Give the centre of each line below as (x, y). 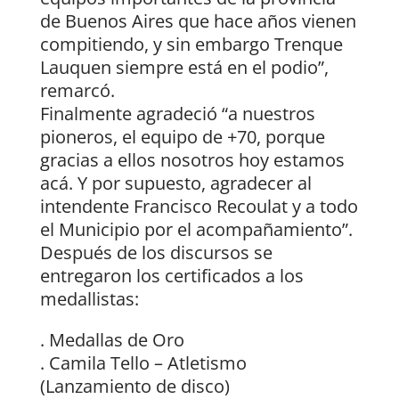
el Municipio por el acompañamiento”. (196, 230)
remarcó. (77, 91)
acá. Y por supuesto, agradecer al (175, 183)
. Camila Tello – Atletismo (143, 363)
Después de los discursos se (156, 253)
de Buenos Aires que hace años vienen (198, 21)
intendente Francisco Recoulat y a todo (199, 207)
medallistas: (89, 299)
